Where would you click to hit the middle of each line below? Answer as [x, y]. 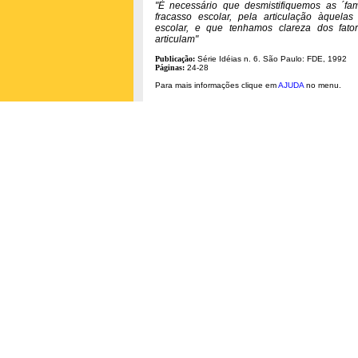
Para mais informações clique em [217, 85]
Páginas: [170, 68]
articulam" [177, 39]
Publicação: [175, 59]
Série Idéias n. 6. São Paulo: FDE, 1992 [271, 59]
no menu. [322, 85]
